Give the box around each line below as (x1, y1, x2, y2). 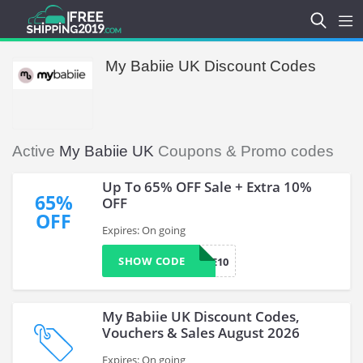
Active (12, 143, 59, 160)
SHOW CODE (118, 254, 186, 268)
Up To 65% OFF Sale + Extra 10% (102, 177, 312, 196)
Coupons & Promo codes (154, 143, 334, 160)
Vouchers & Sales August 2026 (102, 323, 300, 342)
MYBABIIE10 (167, 254, 228, 269)
